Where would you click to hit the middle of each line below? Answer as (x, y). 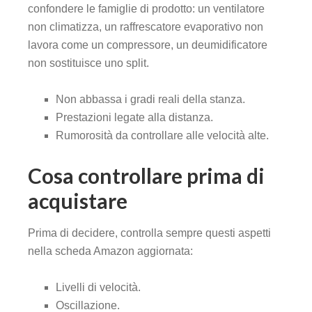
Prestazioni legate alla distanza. (134, 118)
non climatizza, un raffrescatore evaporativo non (146, 27)
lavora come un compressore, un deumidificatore (148, 45)
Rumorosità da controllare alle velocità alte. (162, 136)
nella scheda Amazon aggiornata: (110, 251)
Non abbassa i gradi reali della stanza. (150, 100)
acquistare (78, 201)
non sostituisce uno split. (88, 63)
